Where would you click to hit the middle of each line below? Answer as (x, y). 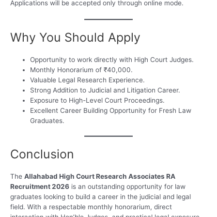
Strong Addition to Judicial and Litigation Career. (105, 90)
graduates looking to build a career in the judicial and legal (101, 197)
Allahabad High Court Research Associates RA (100, 177)
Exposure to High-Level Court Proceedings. (98, 100)
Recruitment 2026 (40, 187)
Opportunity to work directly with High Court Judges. (112, 59)
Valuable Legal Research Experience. (88, 80)
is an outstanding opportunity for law (128, 187)
